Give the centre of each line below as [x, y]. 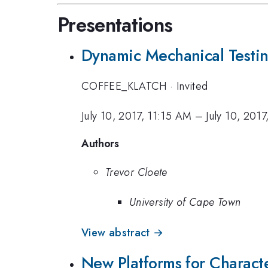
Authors [100, 143]
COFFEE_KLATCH [126, 86]
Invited [192, 86]
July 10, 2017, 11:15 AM [137, 116]
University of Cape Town [185, 202]
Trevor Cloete [136, 172]
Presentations [115, 25]
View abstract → [123, 232]
